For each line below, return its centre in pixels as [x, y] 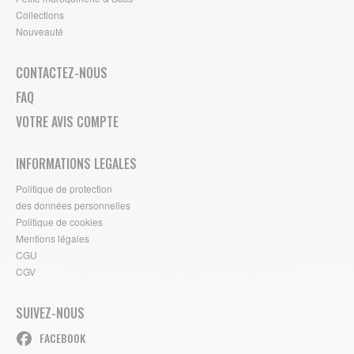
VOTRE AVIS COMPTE [67, 122]
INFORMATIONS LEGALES [76, 164]
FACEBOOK [62, 338]
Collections [40, 15]
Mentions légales [53, 239]
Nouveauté [40, 32]
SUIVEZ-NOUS [50, 313]
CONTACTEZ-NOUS [62, 73]
